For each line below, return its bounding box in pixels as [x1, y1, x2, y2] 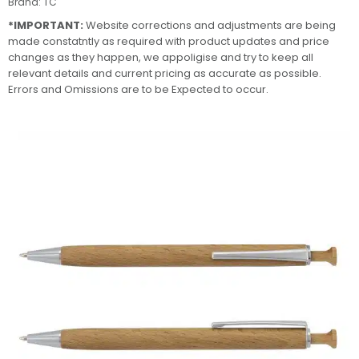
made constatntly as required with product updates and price [8, 34, 329, 50]
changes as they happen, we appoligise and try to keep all [8, 50, 313, 66]
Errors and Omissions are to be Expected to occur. [8, 82, 268, 98]
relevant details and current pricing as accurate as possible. [8, 66, 321, 82]
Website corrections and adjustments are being [83, 18, 336, 34]
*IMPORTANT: [8, 18, 83, 34]
